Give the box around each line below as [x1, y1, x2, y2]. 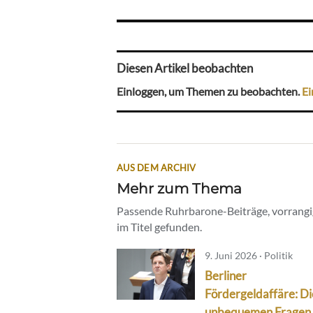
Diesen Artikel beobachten [117, 61, 253, 76]
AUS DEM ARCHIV [117, 161, 196, 173]
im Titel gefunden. [117, 219, 202, 233]
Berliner [205, 268, 247, 283]
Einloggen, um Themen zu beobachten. [117, 84, 302, 98]
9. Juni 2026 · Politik [205, 249, 293, 261]
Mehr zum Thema [117, 179, 242, 197]
